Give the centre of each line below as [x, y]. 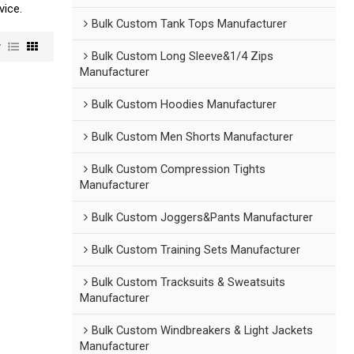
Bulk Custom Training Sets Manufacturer [196, 250]
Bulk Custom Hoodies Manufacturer [185, 105]
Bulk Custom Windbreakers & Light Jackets [203, 331]
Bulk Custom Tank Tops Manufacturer [190, 24]
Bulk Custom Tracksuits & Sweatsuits [189, 282]
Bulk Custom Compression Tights [179, 169]
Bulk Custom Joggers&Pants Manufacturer [203, 218]
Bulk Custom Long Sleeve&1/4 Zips [183, 56]
